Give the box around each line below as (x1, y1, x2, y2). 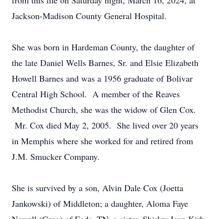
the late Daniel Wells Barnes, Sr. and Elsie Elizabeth (12, 57, 198, 68)
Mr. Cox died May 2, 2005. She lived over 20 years (12, 119, 198, 131)
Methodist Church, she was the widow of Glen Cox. (12, 104, 196, 115)
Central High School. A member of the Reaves (12, 88, 180, 100)
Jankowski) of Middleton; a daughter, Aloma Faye (12, 197, 188, 209)
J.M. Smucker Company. (12, 151, 100, 162)
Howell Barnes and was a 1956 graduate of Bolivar (12, 72, 193, 84)
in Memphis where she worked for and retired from (12, 135, 193, 147)
